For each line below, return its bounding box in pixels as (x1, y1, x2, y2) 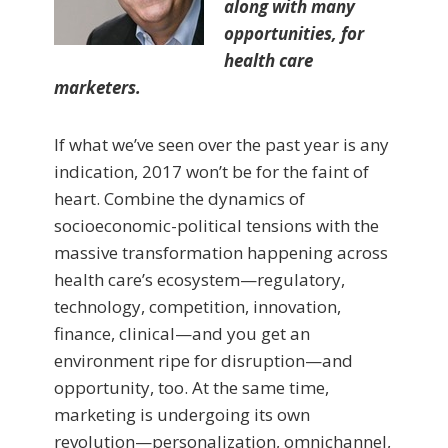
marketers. (54, 76, 141, 100)
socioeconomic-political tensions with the (54, 214, 379, 238)
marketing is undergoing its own (54, 403, 310, 427)
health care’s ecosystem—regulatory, (54, 268, 345, 292)
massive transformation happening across (54, 241, 388, 265)
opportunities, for (224, 22, 364, 46)
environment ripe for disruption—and (54, 349, 353, 373)
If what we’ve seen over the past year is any (54, 133, 389, 157)
